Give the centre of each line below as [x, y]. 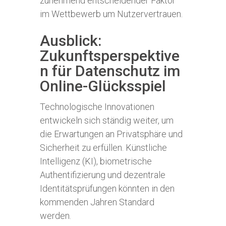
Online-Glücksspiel [103, 86]
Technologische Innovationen [97, 107]
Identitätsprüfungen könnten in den [107, 188]
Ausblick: [71, 41]
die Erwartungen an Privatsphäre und [111, 134]
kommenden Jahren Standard [97, 202]
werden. [55, 216]
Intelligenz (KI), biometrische [96, 161]
